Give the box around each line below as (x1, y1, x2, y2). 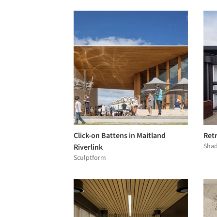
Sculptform (74, 153, 106, 163)
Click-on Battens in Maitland (74, 130, 166, 141)
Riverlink (74, 141, 103, 153)
